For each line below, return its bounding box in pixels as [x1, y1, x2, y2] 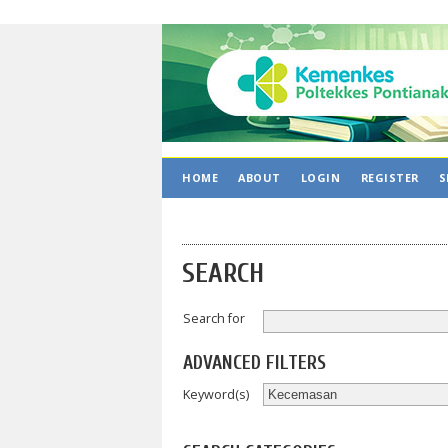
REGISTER [360, 170, 419, 185]
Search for [183, 309, 245, 327]
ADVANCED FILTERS [183, 352, 326, 375]
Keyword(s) [183, 385, 249, 403]
